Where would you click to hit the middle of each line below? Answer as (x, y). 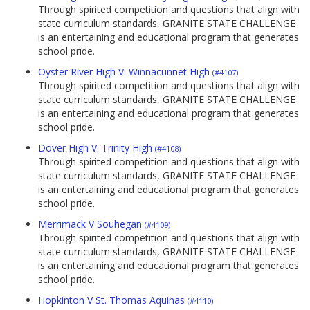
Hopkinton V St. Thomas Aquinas (113, 300)
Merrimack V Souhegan (91, 224)
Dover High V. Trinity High (97, 148)
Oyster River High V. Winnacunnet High (125, 72)
